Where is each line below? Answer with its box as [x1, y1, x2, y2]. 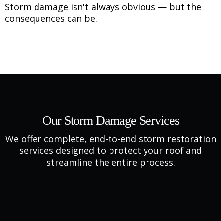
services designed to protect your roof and [19, 145, 202, 156]
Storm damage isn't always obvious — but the [5, 1, 201, 13]
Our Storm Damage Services [42, 113, 179, 128]
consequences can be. [5, 12, 97, 24]
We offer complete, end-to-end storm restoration [5, 133, 216, 145]
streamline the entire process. [46, 156, 175, 168]
